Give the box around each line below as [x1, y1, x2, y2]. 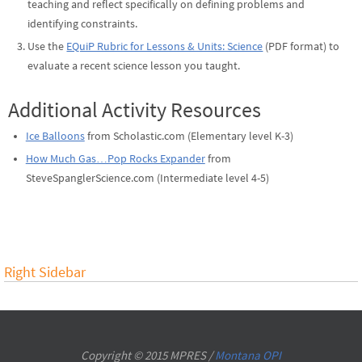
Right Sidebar [4, 262, 86, 281]
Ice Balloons [25, 129, 85, 144]
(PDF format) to [263, 40, 340, 54]
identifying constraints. [27, 17, 138, 32]
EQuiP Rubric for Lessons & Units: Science [66, 40, 263, 54]
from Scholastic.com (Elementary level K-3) [84, 129, 293, 144]
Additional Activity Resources [8, 96, 261, 124]
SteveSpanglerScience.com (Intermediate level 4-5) [25, 171, 269, 186]
